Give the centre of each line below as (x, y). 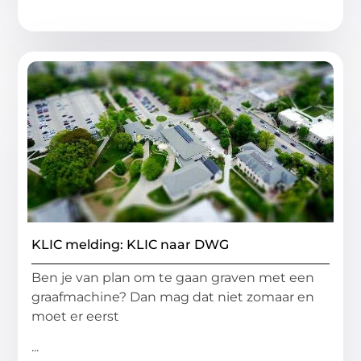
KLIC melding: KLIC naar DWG (131, 245)
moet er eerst (76, 317)
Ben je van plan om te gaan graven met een (173, 278)
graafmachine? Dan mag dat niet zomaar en (173, 297)
